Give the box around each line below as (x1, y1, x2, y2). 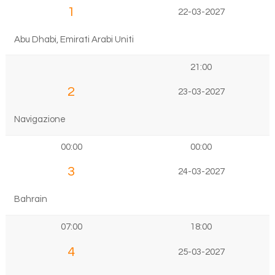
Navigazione (14, 115, 66, 124)
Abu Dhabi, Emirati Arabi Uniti (14, 34, 134, 44)
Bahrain (14, 195, 47, 204)
